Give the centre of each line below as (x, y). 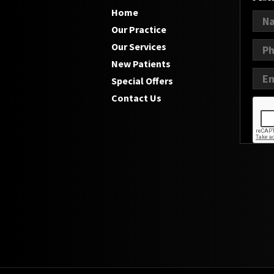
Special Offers (142, 81)
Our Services (139, 46)
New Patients (141, 64)
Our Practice (139, 29)
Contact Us (136, 98)
